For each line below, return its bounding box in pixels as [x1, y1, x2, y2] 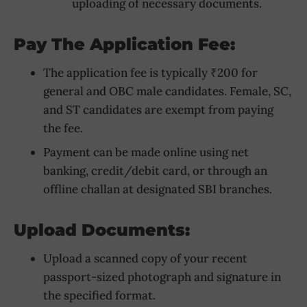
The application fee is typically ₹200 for [42, 64, 258, 80]
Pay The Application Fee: [14, 34, 235, 54]
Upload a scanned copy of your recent [42, 251, 247, 267]
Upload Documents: [14, 220, 190, 241]
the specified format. [42, 288, 156, 304]
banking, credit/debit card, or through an [42, 163, 267, 179]
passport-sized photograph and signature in [42, 269, 281, 285]
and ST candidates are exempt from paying [42, 101, 273, 117]
